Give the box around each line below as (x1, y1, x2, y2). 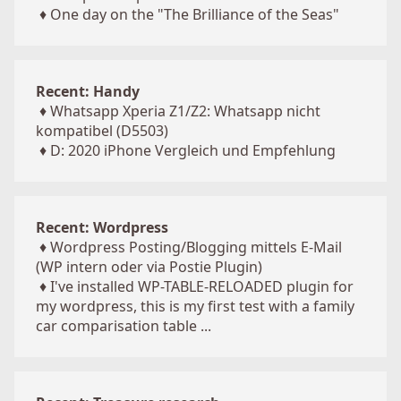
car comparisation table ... (36, 316, 211, 336)
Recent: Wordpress (36, 218, 168, 237)
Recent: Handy (36, 81, 140, 101)
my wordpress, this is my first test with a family (36, 296, 354, 316)
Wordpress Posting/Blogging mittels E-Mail (50, 237, 342, 257)
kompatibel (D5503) (36, 121, 168, 141)
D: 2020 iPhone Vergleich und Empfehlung (50, 141, 336, 160)
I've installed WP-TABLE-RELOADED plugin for (50, 277, 354, 296)
